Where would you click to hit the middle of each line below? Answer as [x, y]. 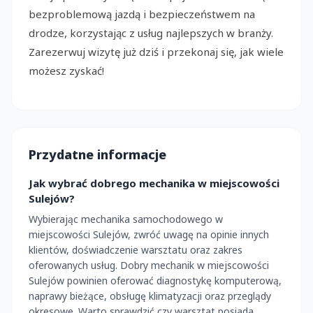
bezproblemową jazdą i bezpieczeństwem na [142, 14]
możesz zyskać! [66, 71]
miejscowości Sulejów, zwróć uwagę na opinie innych [149, 234]
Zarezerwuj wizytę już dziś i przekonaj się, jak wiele [156, 52]
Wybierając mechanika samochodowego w [126, 219]
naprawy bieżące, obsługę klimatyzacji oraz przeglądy [150, 296]
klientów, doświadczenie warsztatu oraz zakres [136, 249]
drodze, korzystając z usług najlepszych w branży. [151, 33]
